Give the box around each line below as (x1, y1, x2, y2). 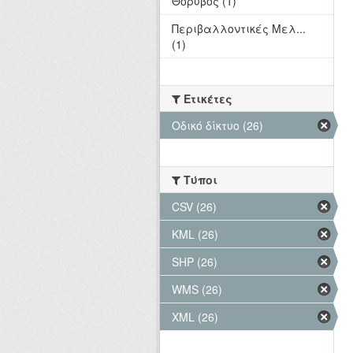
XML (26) (172, 309, 218, 325)
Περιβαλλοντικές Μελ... (172, 20, 306, 37)
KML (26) (172, 226, 218, 243)
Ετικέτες (180, 91, 232, 107)
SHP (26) (172, 254, 217, 270)
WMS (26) (172, 281, 222, 298)
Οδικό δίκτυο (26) (172, 117, 263, 134)
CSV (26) (172, 199, 217, 215)
